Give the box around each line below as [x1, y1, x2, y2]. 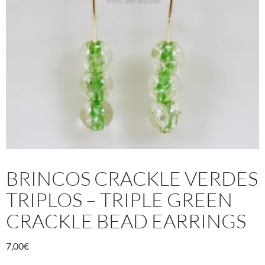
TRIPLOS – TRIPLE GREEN [6, 188, 232, 212]
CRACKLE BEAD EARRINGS [6, 209, 246, 233]
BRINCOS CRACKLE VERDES [6, 166, 258, 190]
